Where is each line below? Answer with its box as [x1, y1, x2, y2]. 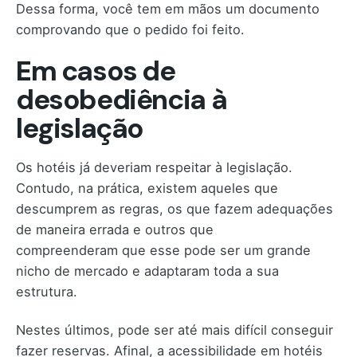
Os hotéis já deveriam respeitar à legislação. [16, 159, 292, 175]
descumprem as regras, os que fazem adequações [16, 200, 333, 217]
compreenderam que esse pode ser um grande [16, 241, 311, 258]
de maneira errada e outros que [16, 221, 214, 237]
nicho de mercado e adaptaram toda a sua [16, 262, 279, 279]
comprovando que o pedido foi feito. [16, 22, 245, 38]
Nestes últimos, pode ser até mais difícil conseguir [16, 321, 333, 338]
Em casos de [16, 53, 175, 90]
